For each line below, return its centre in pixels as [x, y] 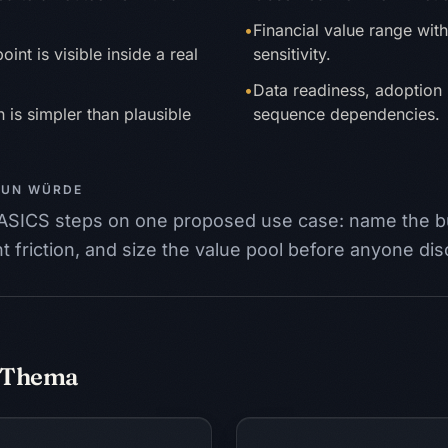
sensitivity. [292, 54]
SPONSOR [333, 421]
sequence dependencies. [346, 114]
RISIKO [378, 421]
